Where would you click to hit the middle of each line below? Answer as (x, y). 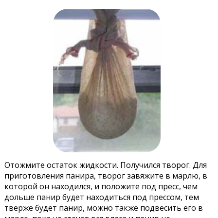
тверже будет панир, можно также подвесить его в (103, 208)
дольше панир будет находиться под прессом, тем (101, 197)
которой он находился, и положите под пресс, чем (101, 186)
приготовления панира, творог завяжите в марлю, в (106, 175)
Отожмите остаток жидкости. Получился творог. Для (105, 165)
